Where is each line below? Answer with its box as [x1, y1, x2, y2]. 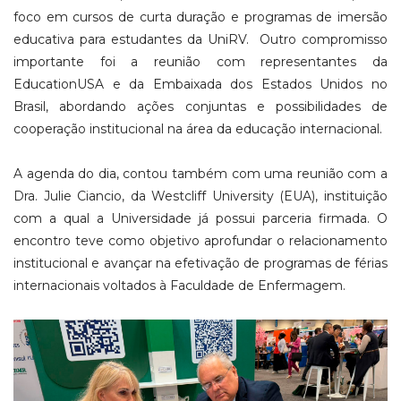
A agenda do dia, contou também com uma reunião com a [13, 166, 388, 183]
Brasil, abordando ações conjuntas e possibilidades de [13, 98, 388, 115]
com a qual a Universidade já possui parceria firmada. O [13, 210, 388, 227]
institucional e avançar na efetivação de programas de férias [13, 255, 388, 272]
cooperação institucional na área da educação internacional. [13, 121, 382, 138]
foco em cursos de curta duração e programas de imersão [13, 9, 388, 26]
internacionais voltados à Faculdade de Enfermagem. [13, 277, 346, 294]
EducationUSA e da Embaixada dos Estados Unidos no [13, 76, 388, 93]
